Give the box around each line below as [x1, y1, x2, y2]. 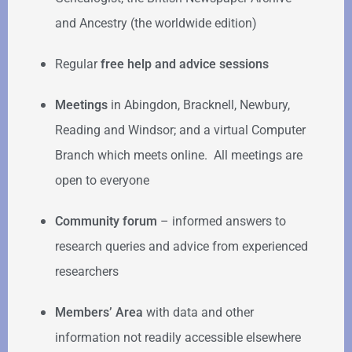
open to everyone [55, 173, 149, 189]
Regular [55, 57, 101, 72]
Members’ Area [55, 305, 146, 321]
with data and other [146, 305, 254, 321]
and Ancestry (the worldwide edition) [55, 16, 257, 31]
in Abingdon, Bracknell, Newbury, [111, 97, 290, 113]
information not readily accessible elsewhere [55, 330, 301, 346]
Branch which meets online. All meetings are [55, 148, 302, 163]
